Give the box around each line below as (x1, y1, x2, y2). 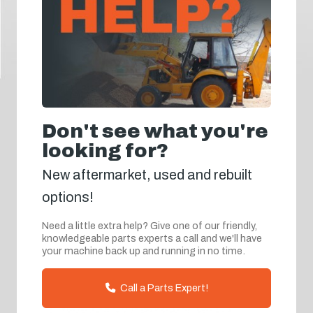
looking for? (42, 140, 168, 162)
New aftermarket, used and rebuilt (42, 167, 252, 183)
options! (42, 189, 94, 205)
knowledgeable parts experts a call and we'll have (42, 233, 262, 245)
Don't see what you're (42, 120, 268, 143)
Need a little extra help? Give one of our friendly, (42, 220, 257, 232)
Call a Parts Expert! (117, 282, 208, 294)
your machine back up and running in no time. (42, 245, 245, 257)
